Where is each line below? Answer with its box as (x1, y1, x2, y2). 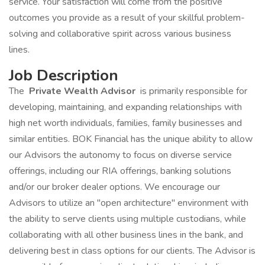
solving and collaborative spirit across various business (9, 27, 231, 40)
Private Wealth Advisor (27, 85, 138, 98)
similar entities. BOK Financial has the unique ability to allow (9, 132, 253, 146)
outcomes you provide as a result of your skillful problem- (9, 11, 245, 24)
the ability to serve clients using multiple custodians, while (9, 212, 246, 225)
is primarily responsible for (138, 85, 247, 98)
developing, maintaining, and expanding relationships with (9, 101, 242, 114)
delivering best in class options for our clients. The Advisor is (9, 244, 256, 257)
